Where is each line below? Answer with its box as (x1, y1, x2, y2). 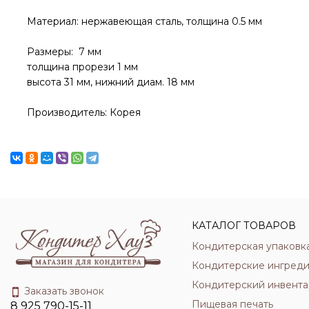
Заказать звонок (24, 285, 104, 298)
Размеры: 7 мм (27, 45, 101, 58)
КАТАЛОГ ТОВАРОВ (191, 219, 296, 232)
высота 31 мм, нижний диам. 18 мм (27, 75, 195, 88)
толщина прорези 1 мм (27, 60, 138, 73)
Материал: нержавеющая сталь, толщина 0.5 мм (27, 14, 262, 28)
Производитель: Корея (27, 106, 141, 119)
